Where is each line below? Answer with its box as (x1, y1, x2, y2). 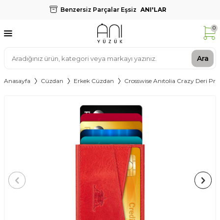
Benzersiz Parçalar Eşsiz (60, 6, 137, 13)
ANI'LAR (138, 6, 166, 13)
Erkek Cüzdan (74, 77, 114, 84)
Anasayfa (4, 77, 30, 84)
